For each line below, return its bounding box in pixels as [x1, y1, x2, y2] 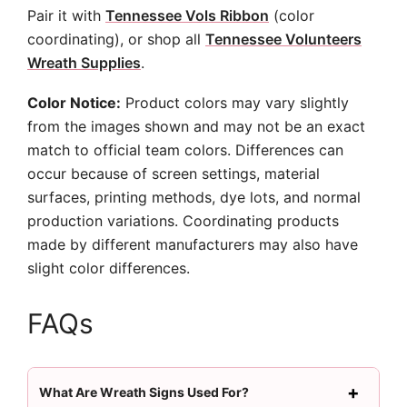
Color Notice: [27, 94, 121, 112]
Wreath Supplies [27, 54, 141, 72]
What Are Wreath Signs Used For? [39, 384, 249, 400]
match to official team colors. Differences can [27, 141, 343, 159]
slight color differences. [27, 259, 190, 277]
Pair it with [27, 6, 105, 25]
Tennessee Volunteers [205, 30, 362, 48]
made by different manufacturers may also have [27, 235, 358, 253]
